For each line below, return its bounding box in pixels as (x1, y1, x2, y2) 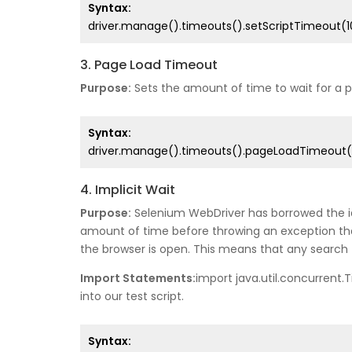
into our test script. (80, 288, 184, 305)
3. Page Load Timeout (80, 56, 218, 75)
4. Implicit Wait (80, 181, 175, 200)
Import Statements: (80, 270, 196, 287)
